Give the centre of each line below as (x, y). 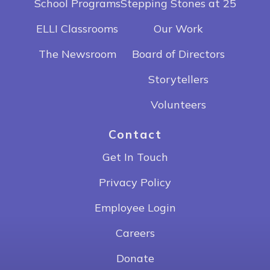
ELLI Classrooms (77, 28)
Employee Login (135, 207)
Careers (135, 233)
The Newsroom (77, 54)
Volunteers (178, 104)
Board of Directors (178, 54)
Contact (135, 134)
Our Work (178, 28)
